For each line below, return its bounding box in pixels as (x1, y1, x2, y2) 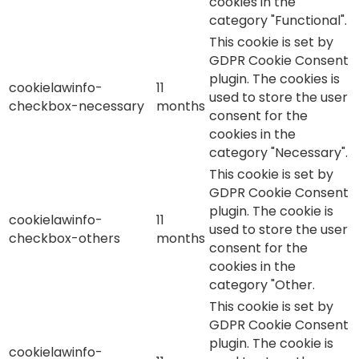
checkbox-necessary (9, 96, 144, 115)
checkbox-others (9, 228, 120, 248)
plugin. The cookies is (209, 69, 340, 88)
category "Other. (209, 275, 315, 294)
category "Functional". (209, 10, 347, 30)
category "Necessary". (209, 143, 348, 162)
